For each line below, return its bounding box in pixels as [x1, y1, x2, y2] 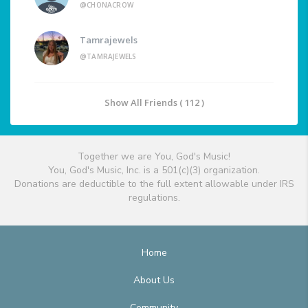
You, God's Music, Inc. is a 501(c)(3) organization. [48, 164, 260, 177]
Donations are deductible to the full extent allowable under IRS [14, 177, 294, 191]
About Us [133, 274, 175, 287]
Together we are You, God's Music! [78, 150, 230, 164]
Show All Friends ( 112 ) [104, 96, 204, 109]
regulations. [128, 191, 180, 205]
